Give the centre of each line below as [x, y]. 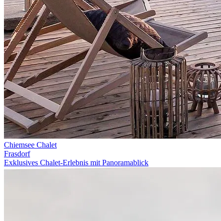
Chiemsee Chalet [30, 145]
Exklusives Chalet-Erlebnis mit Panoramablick [76, 162]
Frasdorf [17, 153]
